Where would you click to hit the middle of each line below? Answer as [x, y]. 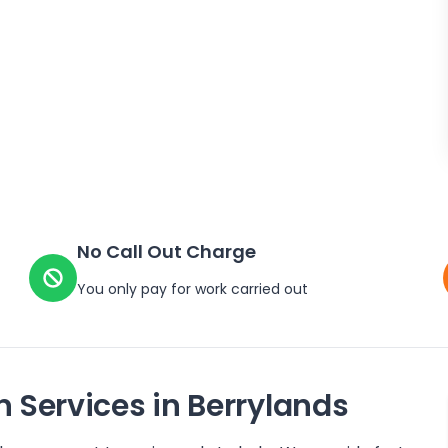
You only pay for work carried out [193, 289]
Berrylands [268, 406]
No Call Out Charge [167, 251]
